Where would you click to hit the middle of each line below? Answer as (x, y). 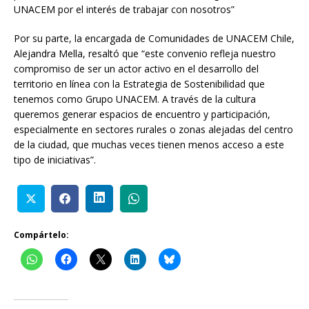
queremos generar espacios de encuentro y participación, (142, 114)
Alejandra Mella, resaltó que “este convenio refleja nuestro (145, 54)
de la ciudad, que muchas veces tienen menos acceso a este (149, 145)
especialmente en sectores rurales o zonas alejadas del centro (153, 130)
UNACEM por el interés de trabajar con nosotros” (124, 10)
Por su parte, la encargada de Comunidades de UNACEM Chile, (154, 39)
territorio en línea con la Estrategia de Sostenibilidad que (139, 84)
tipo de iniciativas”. (55, 160)
